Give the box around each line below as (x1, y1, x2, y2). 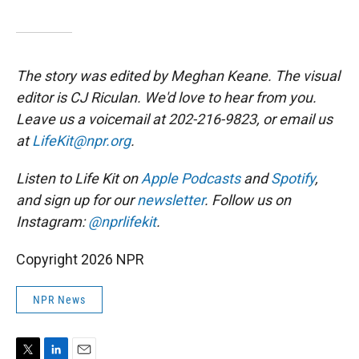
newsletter (137, 192, 204, 209)
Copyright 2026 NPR (16, 251, 144, 268)
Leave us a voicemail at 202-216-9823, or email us (16, 111, 333, 128)
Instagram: (16, 213, 88, 231)
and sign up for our (16, 192, 137, 209)
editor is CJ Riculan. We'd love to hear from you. (16, 89, 317, 107)
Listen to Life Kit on (16, 170, 141, 188)
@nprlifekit (88, 213, 156, 231)
